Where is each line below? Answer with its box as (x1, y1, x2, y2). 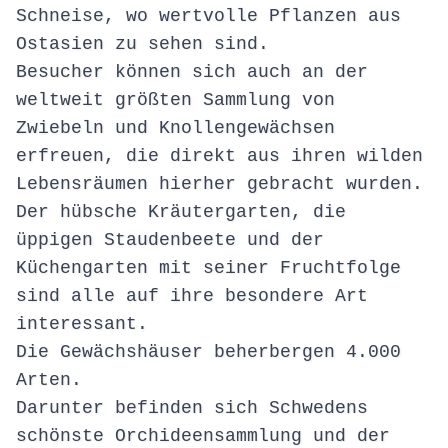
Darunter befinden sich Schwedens (16, 398, 368, 419)
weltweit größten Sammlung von (16, 90, 335, 111)
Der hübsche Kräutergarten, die (16, 202, 346, 223)
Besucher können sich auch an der (16, 62, 368, 83)
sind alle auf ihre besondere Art (16, 286, 368, 307)
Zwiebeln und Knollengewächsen (16, 118, 335, 139)
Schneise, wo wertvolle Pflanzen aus (16, 6, 401, 27)
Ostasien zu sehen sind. (16, 34, 269, 55)
